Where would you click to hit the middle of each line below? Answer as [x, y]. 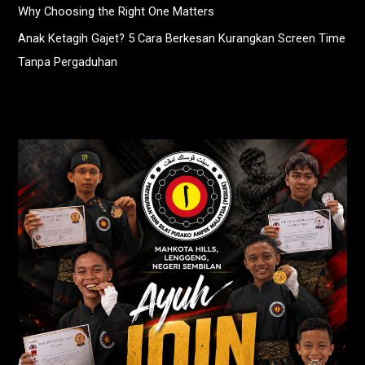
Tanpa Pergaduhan [68, 62]
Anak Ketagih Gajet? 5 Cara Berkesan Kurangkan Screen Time [182, 39]
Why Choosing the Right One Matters [117, 12]
